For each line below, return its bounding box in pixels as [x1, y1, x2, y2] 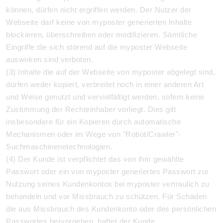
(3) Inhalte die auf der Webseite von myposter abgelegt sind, [6, 68, 215, 76]
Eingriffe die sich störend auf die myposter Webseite [6, 43, 187, 51]
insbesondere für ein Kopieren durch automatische [6, 117, 181, 126]
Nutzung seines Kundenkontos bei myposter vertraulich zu [6, 180, 210, 188]
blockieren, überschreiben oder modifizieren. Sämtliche [6, 30, 197, 39]
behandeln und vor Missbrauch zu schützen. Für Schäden [6, 192, 207, 201]
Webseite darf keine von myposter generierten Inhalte [6, 18, 192, 26]
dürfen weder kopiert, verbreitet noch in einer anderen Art [6, 80, 204, 89]
